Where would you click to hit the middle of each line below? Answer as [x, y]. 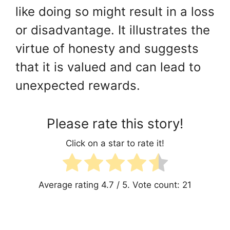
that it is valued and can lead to [108, 67]
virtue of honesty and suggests [107, 49]
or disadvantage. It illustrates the [113, 30]
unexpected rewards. [78, 86]
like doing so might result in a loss [115, 12]
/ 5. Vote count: [148, 185]
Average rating [70, 185]
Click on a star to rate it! [115, 143]
